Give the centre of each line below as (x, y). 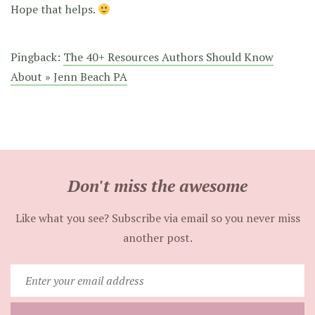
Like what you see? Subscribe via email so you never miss (157, 218)
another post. (157, 238)
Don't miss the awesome (157, 186)
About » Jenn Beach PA (69, 77)
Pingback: (37, 57)
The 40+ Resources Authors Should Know (168, 57)
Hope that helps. (54, 9)
